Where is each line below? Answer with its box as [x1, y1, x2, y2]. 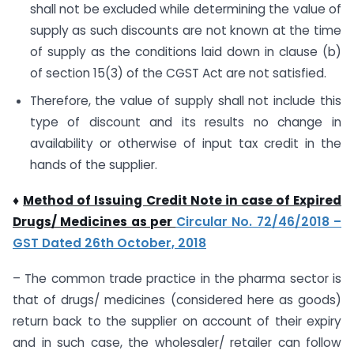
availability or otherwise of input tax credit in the [29, 134, 341, 152]
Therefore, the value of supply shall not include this [29, 92, 341, 109]
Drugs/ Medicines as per [13, 213, 176, 230]
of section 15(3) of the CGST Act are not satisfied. [29, 65, 326, 82]
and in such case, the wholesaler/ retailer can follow [13, 333, 341, 351]
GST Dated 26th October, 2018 [13, 234, 206, 251]
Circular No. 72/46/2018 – [175, 213, 342, 230]
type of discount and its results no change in [29, 113, 341, 130]
